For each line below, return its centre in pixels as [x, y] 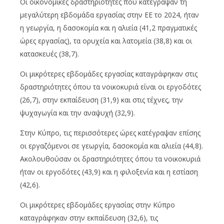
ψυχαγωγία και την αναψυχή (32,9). [77, 113]
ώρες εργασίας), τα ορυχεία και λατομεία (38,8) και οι [106, 41]
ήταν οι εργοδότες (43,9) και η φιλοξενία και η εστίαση [109, 172]
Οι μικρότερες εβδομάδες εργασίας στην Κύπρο [97, 205]
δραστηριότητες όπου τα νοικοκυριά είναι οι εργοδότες [110, 87]
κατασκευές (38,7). [49, 54]
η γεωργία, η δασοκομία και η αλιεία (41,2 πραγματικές [108, 28]
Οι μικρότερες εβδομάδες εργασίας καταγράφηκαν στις [109, 74]
